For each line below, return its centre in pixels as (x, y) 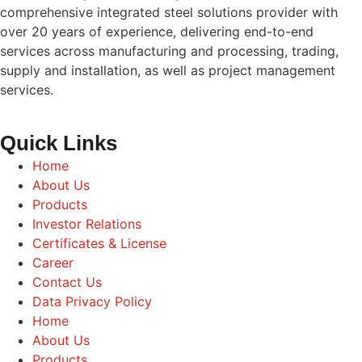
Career (53, 262)
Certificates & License (99, 243)
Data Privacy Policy (92, 301)
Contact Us (67, 282)
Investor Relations (87, 223)
